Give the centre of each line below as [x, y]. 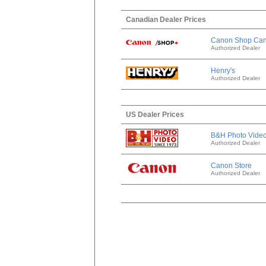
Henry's [223, 71]
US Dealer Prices [155, 115]
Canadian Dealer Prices [166, 20]
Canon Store [231, 166]
